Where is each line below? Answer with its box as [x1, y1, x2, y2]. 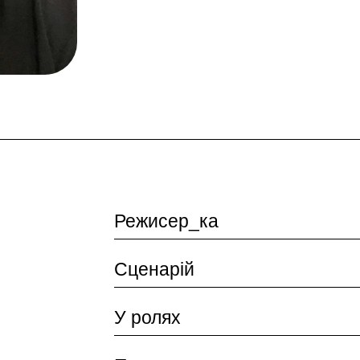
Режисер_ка [113, 210, 219, 231]
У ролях [113, 306, 181, 328]
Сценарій [113, 258, 194, 280]
